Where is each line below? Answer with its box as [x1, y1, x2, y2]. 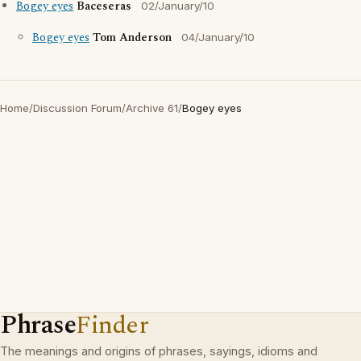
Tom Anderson [93, 29, 172, 47]
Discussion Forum [33, 102, 122, 114]
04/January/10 [181, 31, 255, 44]
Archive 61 [126, 102, 178, 114]
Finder [76, 306, 149, 344]
